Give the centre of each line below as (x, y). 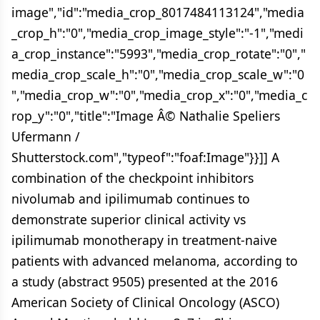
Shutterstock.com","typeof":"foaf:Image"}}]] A (145, 157)
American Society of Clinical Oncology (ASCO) (145, 302)
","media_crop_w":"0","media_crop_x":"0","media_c (159, 95)
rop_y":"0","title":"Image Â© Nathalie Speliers (146, 116)
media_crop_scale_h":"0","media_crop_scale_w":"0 (158, 74)
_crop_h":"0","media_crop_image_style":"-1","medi (157, 33)
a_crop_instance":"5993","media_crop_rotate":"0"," (159, 54)
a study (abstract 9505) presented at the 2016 (145, 281)
